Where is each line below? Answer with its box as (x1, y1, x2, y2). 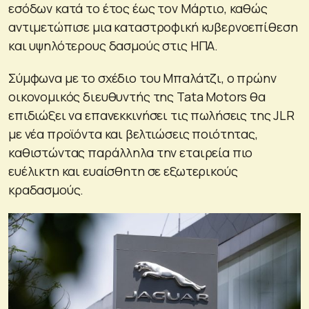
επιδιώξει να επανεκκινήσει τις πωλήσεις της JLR (8, 106, 295, 123)
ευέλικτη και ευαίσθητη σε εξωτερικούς (8, 162, 238, 179)
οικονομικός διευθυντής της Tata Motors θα (8, 88, 266, 105)
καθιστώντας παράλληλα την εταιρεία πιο (8, 143, 253, 161)
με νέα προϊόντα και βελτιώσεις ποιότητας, (8, 125, 258, 142)
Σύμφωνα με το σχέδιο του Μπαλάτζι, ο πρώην (8, 69, 277, 86)
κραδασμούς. (8, 181, 84, 198)
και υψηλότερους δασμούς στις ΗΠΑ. (8, 37, 219, 54)
